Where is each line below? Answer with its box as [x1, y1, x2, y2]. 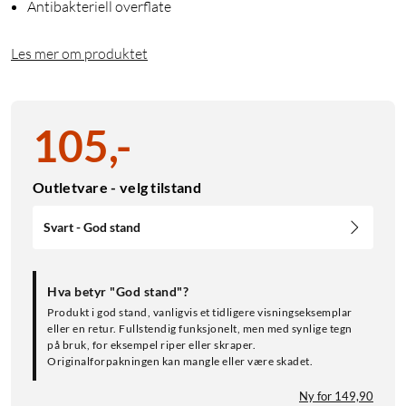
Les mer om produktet [11, 44, 148, 63]
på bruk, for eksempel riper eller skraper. [47, 338, 256, 353]
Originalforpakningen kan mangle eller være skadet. [47, 354, 313, 369]
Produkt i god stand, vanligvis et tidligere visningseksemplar [47, 305, 353, 320]
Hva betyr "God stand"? [47, 284, 188, 300]
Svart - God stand [43, 219, 140, 236]
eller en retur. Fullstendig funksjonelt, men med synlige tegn [47, 322, 353, 336]
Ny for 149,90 [299, 389, 373, 404]
